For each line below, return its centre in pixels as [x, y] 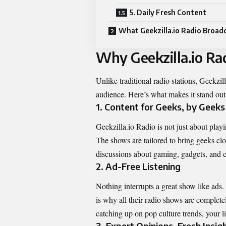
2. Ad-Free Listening [138, 166]
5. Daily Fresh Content [168, 13]
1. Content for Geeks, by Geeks [160, 106]
